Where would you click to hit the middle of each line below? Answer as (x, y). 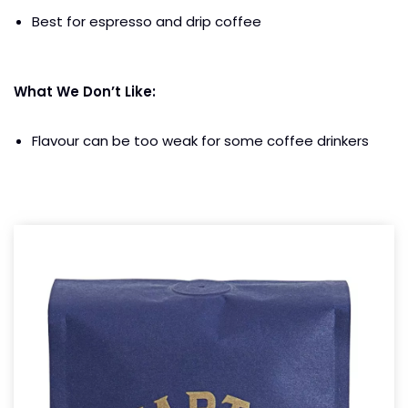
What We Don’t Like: (87, 91)
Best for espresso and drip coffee (148, 21)
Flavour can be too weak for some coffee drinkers (200, 140)
